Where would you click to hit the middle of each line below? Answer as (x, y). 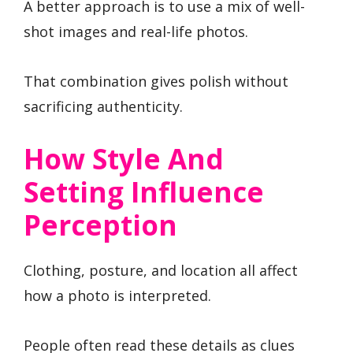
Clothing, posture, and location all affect (161, 271)
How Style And (124, 159)
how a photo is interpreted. (117, 296)
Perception (100, 225)
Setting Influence (144, 192)
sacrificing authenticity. (103, 106)
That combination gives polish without (156, 81)
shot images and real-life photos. (136, 32)
